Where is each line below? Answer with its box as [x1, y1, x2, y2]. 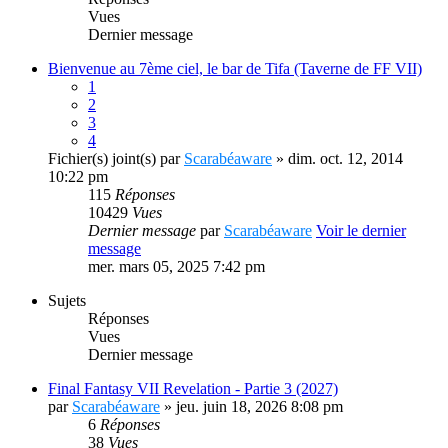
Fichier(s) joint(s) [48, 150, 156, 167]
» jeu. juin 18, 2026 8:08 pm [160, 398, 343, 415]
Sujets [48, 292, 86, 309]
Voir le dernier [316, 222, 406, 239]
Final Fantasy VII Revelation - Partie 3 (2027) [48, 380, 338, 397]
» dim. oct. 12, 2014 [272, 150, 403, 167]
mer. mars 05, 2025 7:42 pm [88, 258, 265, 275]
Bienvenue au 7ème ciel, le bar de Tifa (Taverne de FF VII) [48, 60, 422, 77]
